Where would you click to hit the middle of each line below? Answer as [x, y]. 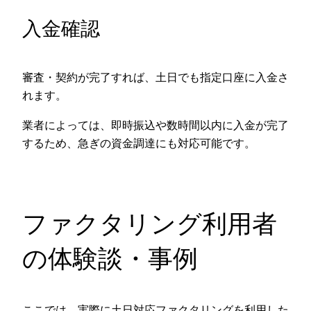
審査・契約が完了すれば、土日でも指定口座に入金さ [155, 77]
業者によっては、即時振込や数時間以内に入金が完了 [155, 125]
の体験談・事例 [110, 258]
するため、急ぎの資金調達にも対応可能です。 [139, 143]
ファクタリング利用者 [150, 223]
